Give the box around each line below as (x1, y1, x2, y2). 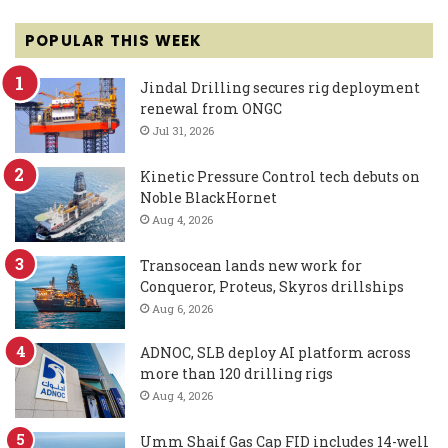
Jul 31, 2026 (152, 123, 214, 139)
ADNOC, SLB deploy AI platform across (140, 343, 411, 363)
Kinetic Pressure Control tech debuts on (140, 167, 420, 187)
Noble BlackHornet (140, 188, 277, 208)
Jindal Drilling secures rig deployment (140, 78, 420, 98)
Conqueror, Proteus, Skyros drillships (140, 277, 404, 297)
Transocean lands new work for (140, 256, 362, 276)
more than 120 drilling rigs (140, 364, 333, 384)
